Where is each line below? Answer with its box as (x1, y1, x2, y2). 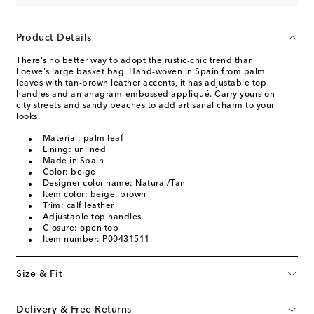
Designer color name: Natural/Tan (42, 179, 186, 188)
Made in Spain (42, 156, 104, 165)
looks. (16, 112, 40, 121)
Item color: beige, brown (42, 190, 146, 199)
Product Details (16, 32, 92, 43)
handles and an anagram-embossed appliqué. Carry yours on (16, 90, 275, 99)
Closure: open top (42, 224, 118, 233)
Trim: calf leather (42, 201, 114, 210)
